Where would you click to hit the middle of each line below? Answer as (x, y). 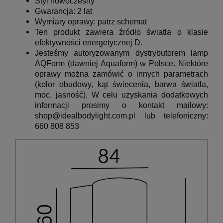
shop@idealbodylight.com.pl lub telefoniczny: (121, 116)
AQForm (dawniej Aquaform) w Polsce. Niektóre (121, 64)
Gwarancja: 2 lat (63, 11)
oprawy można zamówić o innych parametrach (121, 74)
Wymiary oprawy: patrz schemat (91, 22)
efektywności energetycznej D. (89, 43)
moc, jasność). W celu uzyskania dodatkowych (121, 95)
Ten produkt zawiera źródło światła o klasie (121, 32)
